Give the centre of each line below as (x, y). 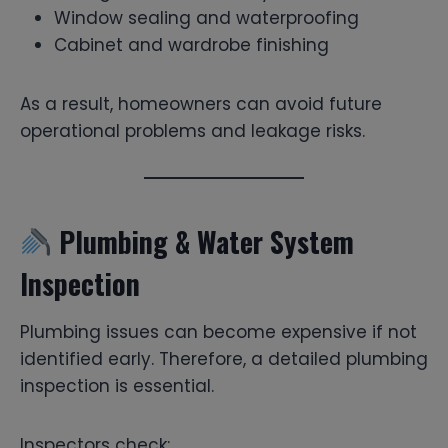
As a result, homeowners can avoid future (201, 103)
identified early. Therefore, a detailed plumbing (224, 358)
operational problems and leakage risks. (192, 130)
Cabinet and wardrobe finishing (191, 44)
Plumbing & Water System (202, 241)
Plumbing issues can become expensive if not (218, 331)
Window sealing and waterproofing (206, 17)
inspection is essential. (117, 385)
